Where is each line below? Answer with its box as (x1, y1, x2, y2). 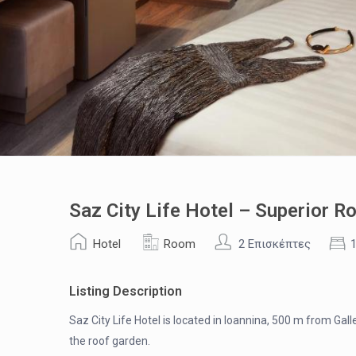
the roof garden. (69, 335, 150, 347)
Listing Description (69, 284, 182, 299)
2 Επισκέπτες (238, 237, 311, 251)
